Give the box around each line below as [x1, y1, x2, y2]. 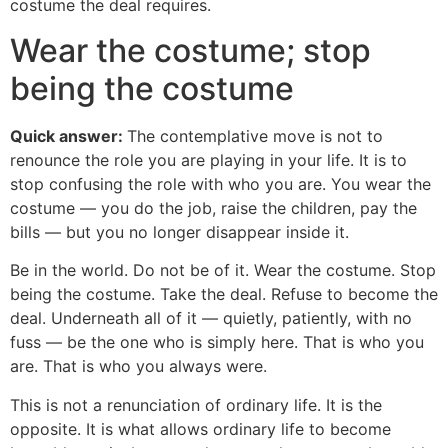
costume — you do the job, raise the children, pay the [10, 197, 417, 218]
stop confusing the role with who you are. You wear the [10, 173, 431, 194]
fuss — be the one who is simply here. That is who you [10, 332, 424, 353]
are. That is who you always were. [10, 356, 267, 377]
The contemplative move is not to [127, 125, 383, 146]
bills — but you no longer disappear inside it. [10, 221, 349, 242]
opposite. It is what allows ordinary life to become [10, 418, 391, 439]
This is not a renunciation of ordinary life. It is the [10, 394, 382, 415]
